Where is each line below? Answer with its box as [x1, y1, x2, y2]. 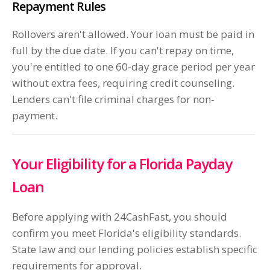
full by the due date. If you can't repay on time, [12, 43, 234, 58]
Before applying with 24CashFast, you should [12, 210, 227, 224]
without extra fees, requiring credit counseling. [12, 76, 234, 90]
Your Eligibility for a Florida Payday [12, 154, 232, 174]
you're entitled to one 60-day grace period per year [12, 60, 255, 74]
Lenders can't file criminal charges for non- [12, 92, 215, 107]
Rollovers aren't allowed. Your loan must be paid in [12, 27, 254, 42]
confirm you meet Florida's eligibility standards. [12, 226, 241, 240]
